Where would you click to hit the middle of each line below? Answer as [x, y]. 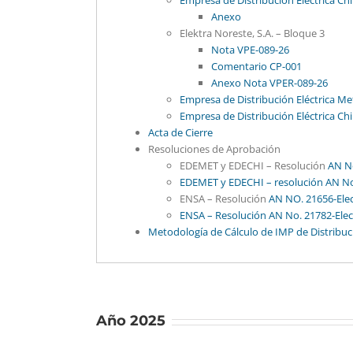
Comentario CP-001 [256, 66]
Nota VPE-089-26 [250, 50]
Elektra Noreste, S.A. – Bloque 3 [252, 33]
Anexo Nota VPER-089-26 [269, 83]
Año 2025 [131, 321]
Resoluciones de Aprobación [214, 149]
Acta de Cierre [180, 132]
